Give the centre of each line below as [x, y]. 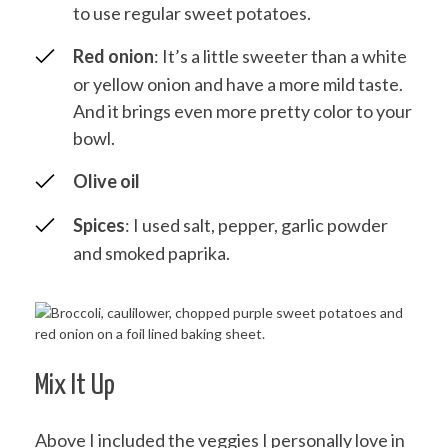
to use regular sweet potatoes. [192, 13]
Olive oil [106, 181]
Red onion [113, 56]
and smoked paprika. [151, 253]
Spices [99, 225]
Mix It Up [75, 386]
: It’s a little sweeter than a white [280, 56]
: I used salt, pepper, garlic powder [256, 225]
